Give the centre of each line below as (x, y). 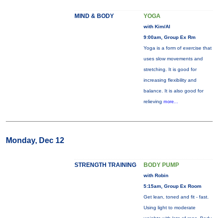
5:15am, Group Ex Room (172, 186)
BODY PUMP (161, 165)
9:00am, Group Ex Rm (169, 37)
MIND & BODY (94, 16)
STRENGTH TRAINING (105, 165)
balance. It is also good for (173, 91)
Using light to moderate (169, 208)
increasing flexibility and (170, 80)
